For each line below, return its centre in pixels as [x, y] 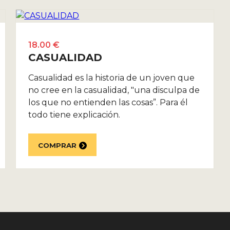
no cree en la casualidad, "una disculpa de [114, 90]
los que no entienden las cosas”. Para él [108, 103]
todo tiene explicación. [74, 115]
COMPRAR [57, 145]
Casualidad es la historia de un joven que [112, 78]
